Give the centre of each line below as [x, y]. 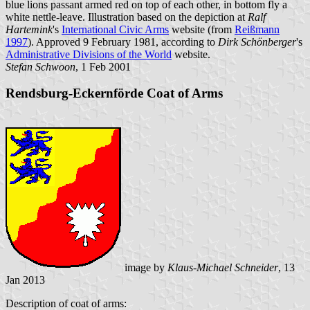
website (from [202, 29]
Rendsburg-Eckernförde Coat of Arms [114, 93]
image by [145, 268]
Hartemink [29, 29]
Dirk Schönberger [257, 42]
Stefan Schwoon [40, 66]
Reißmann [257, 29]
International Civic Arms [115, 29]
